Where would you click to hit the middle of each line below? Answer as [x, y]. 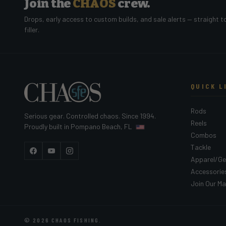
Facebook [49, 156]
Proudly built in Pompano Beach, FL [79, 127]
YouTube [65, 156]
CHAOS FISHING [75, 220]
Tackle [201, 147]
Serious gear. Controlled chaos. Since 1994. [90, 116]
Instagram [86, 156]
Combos [204, 135]
